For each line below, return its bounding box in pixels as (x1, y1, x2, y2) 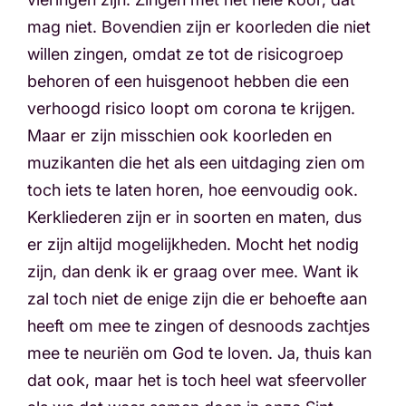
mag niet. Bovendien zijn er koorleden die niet (27, 17, 371, 36)
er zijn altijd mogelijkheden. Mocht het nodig (27, 235, 359, 254)
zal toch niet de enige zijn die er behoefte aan (27, 289, 367, 308)
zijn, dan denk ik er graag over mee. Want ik (27, 262, 359, 281)
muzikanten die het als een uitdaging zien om (27, 153, 365, 172)
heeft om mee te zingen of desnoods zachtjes (27, 316, 370, 335)
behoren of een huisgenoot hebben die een (27, 72, 349, 91)
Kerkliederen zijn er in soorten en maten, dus (27, 208, 362, 227)
